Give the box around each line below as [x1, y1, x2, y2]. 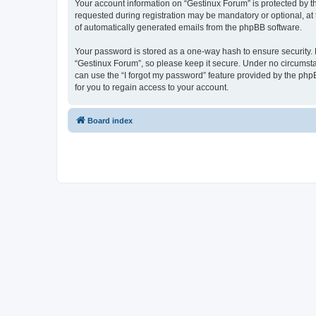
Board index [87, 116, 133, 125]
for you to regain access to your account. [75, 82, 229, 92]
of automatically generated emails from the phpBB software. [75, 22, 302, 32]
